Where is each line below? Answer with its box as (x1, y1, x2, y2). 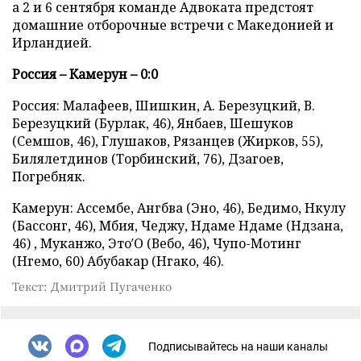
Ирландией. (12, 34, 92, 52)
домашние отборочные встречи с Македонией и (12, 16, 334, 34)
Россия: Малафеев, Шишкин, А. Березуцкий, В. (12, 97, 315, 114)
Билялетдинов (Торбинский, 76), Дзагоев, (12, 150, 284, 168)
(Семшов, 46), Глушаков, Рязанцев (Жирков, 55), (12, 132, 323, 150)
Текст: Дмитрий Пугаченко (12, 278, 172, 294)
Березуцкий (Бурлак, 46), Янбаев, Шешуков (12, 114, 293, 132)
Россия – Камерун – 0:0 (12, 65, 158, 83)
